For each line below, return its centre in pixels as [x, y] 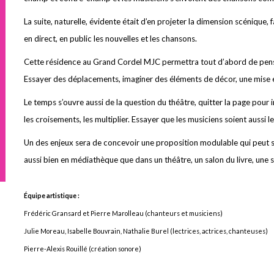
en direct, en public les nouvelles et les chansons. [111, 39]
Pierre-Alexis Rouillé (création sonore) [83, 249]
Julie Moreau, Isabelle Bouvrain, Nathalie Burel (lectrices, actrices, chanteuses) [146, 231]
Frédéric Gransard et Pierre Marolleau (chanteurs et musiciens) [123, 213]
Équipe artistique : [52, 195]
